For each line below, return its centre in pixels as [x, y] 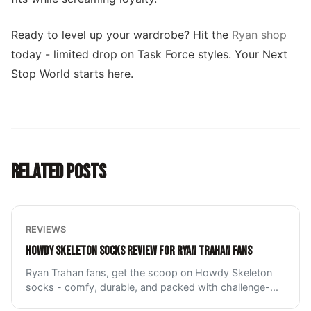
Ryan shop [259, 35]
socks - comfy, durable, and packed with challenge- [148, 287]
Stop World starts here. [72, 74]
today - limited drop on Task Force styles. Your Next [149, 54]
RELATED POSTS [59, 173]
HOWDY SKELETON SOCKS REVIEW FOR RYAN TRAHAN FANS [139, 251]
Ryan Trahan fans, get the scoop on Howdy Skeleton [149, 272]
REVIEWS [46, 229]
